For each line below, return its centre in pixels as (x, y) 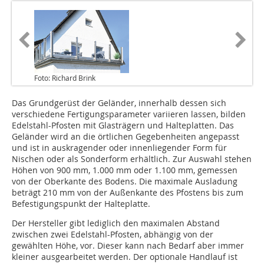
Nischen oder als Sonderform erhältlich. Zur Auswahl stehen (132, 159)
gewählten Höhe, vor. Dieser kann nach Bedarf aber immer (128, 246)
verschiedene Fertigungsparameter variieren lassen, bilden (129, 114)
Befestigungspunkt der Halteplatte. (81, 204)
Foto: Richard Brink (65, 78)
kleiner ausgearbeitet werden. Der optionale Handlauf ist (125, 257)
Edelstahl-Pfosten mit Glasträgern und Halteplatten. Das (123, 126)
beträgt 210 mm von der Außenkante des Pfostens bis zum (128, 193)
